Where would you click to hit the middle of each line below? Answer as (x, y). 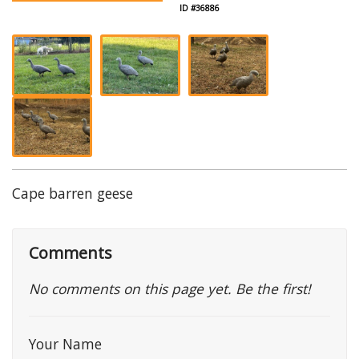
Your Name (65, 344)
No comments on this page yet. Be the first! (170, 289)
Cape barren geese (73, 194)
